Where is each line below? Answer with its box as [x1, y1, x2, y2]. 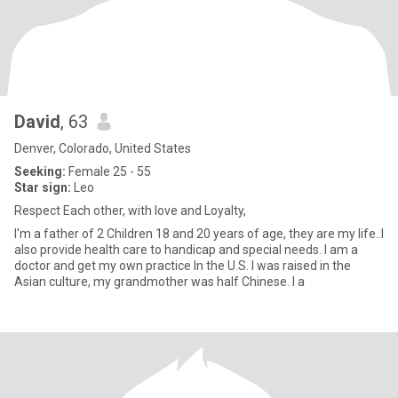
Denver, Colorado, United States [14, 141, 191, 155]
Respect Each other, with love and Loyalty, [14, 203, 246, 218]
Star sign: [14, 180, 71, 195]
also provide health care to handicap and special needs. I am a [14, 243, 164, 257]
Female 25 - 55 [66, 164, 151, 179]
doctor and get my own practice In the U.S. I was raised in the [14, 259, 351, 273]
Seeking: [14, 164, 66, 179]
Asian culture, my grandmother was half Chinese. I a [14, 275, 305, 289]
